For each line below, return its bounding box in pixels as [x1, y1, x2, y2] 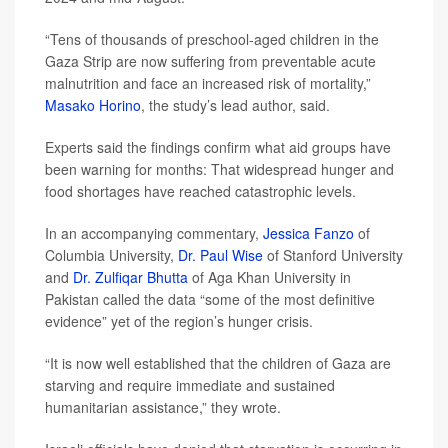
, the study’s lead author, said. [141, 95, 330, 115]
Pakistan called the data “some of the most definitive [45, 289, 375, 309]
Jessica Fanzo [263, 223, 354, 243]
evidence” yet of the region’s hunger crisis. [45, 311, 313, 331]
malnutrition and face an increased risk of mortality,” [45, 73, 371, 93]
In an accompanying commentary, [45, 223, 263, 243]
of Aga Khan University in [188, 267, 351, 287]
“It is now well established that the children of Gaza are [45, 353, 391, 373]
